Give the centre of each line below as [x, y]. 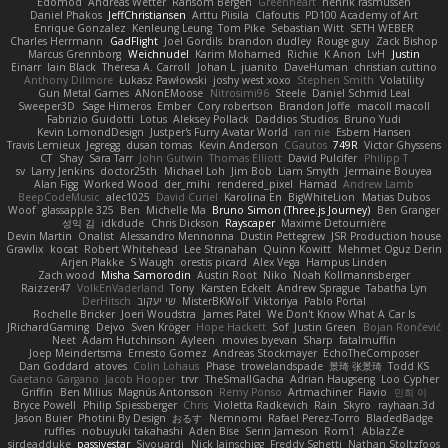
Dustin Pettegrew [283, 236]
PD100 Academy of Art [362, 15]
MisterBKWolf [214, 301]
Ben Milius [85, 392]
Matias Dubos [395, 197]
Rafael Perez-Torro [313, 418]
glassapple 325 [77, 210]
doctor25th [129, 171]
